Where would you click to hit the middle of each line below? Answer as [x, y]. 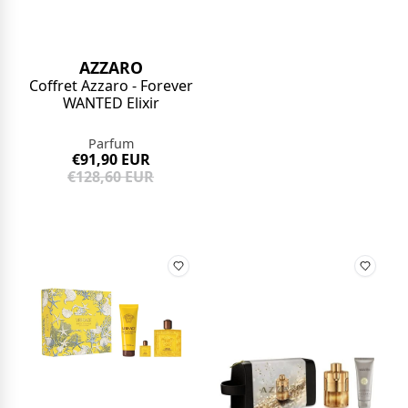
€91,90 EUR [111, 160]
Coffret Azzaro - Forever [111, 86]
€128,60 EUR [111, 177]
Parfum [111, 144]
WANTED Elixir [111, 103]
